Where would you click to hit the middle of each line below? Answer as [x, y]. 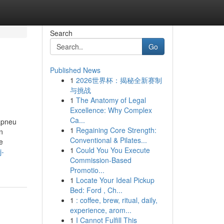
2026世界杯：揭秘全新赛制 [119, 80]
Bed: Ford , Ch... [96, 190]
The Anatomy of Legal [111, 100]
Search [61, 33]
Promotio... [87, 170]
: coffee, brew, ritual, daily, [116, 200]
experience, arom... [100, 210]
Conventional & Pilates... [108, 140]
